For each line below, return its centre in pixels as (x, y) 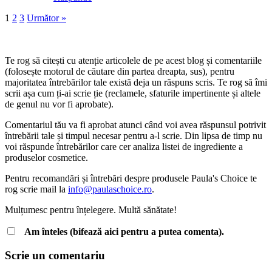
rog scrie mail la (36, 189)
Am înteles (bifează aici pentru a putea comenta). (122, 231)
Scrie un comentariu (55, 255)
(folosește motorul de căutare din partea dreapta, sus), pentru (120, 71)
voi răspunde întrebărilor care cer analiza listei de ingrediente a (124, 146)
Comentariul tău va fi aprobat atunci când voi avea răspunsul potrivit (135, 124)
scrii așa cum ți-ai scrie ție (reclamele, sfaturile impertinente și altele (133, 93)
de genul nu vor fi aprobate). (59, 104)
